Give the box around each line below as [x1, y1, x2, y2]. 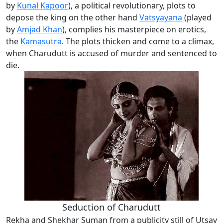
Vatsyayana [139, 12, 182, 23]
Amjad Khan [17, 24, 62, 35]
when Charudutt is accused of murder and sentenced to [6, 48, 217, 59]
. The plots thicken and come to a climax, [62, 36, 214, 47]
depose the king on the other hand [6, 12, 139, 23]
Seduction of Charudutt [62, 201, 161, 213]
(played [182, 12, 212, 23]
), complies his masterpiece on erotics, [62, 24, 206, 35]
